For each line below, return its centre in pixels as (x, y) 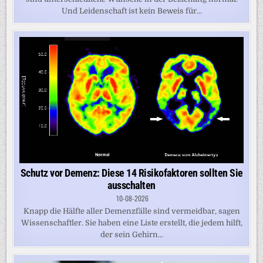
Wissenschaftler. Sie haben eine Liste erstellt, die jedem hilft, (131, 222)
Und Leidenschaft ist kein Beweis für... (131, 11)
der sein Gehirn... (131, 234)
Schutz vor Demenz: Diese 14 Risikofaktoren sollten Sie (131, 173)
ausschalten (131, 185)
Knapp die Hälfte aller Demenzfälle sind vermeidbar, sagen (131, 211)
